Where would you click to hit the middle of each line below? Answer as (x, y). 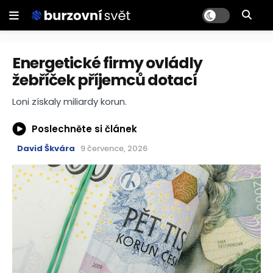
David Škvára (46, 149)
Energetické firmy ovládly (107, 63)
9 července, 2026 (114, 149)
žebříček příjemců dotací (105, 80)
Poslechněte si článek (84, 129)
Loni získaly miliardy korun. (69, 102)
